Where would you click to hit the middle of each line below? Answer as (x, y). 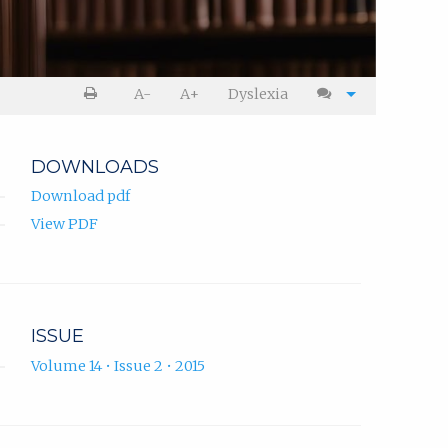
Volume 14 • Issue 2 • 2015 (118, 365)
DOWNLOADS (95, 167)
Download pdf (80, 196)
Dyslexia (258, 94)
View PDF (64, 224)
